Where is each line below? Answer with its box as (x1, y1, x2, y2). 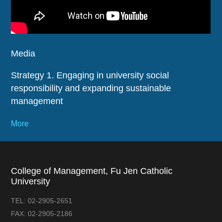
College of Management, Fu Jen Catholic (11, 166, 173, 176)
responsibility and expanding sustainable (11, 83, 171, 93)
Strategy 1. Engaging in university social (11, 70, 169, 80)
